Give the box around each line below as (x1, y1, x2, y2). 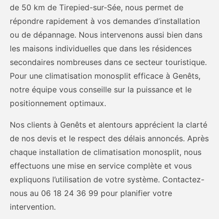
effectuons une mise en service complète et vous (10, 160, 192, 171)
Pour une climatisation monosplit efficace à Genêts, (10, 70, 200, 81)
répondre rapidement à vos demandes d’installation (10, 16, 200, 26)
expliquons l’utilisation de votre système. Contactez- (10, 174, 204, 184)
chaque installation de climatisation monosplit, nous (10, 147, 201, 157)
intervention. (10, 201, 56, 212)
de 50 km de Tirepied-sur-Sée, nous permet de (10, 2, 183, 12)
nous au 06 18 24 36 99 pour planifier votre (10, 188, 172, 198)
